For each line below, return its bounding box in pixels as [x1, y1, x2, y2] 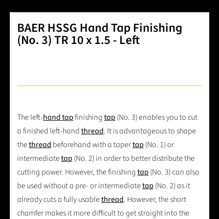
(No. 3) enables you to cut [115, 112, 197, 123]
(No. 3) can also [149, 167, 199, 178]
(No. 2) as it [153, 180, 190, 192]
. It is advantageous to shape [104, 126, 196, 137]
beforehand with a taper [51, 139, 132, 151]
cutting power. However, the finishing [17, 167, 137, 178]
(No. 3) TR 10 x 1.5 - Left [17, 31, 140, 49]
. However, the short [124, 194, 186, 205]
